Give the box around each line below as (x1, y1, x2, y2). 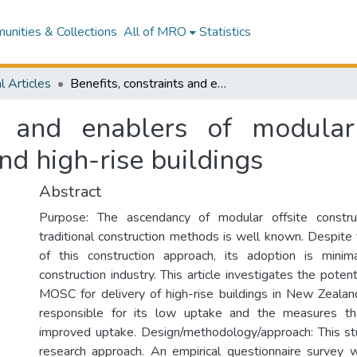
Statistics (198, 23, 251, 41)
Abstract (39, 181, 101, 202)
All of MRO (123, 23, 186, 41)
